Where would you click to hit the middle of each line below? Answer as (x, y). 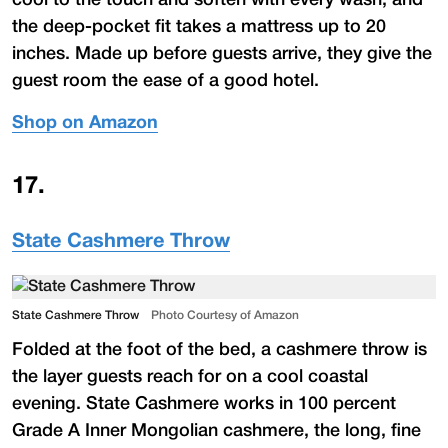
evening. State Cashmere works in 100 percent (204, 403)
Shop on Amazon (85, 123)
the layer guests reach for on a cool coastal (190, 376)
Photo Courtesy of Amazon (225, 315)
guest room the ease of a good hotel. (165, 80)
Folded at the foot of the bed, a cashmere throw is (219, 349)
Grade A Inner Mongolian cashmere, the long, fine (216, 430)
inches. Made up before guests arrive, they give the (222, 53)
